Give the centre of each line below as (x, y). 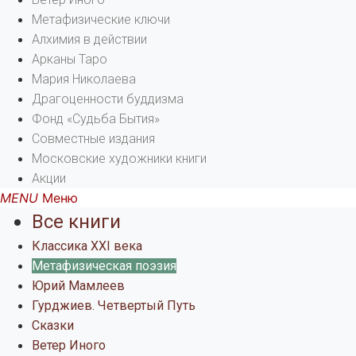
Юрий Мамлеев (78, 286)
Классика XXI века (87, 246)
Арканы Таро (70, 60)
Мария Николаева (84, 79)
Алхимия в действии (89, 40)
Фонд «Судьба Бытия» (96, 119)
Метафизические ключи (101, 20)
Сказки (53, 326)
